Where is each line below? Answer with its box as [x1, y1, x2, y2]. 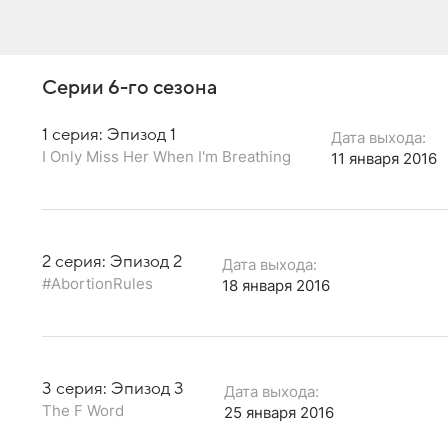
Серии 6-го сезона [42, 76, 217, 99]
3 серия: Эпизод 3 [42, 379, 184, 398]
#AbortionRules [42, 273, 153, 293]
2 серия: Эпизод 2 [42, 252, 182, 271]
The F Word [42, 400, 124, 420]
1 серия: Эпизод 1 [42, 125, 176, 144]
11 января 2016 [331, 148, 437, 168]
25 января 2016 [224, 402, 334, 422]
